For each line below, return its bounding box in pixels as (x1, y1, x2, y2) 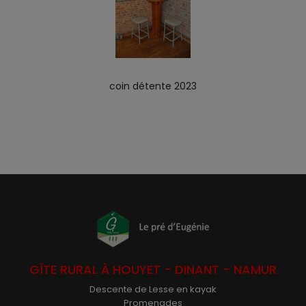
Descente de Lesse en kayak (89, 283, 217, 296)
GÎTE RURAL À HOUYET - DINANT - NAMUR (29, 261, 277, 279)
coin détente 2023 (109, 79, 197, 93)
